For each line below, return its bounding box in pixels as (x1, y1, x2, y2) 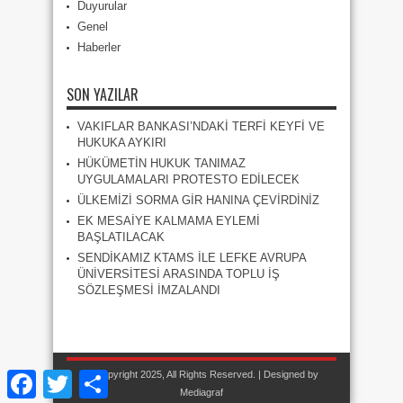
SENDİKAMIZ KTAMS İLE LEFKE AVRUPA (77, 251, 306, 264)
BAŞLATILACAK (77, 230, 165, 244)
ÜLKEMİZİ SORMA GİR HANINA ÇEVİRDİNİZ (77, 193, 319, 207)
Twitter (72, 370, 106, 383)
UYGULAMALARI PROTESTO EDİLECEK (77, 173, 300, 186)
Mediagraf (180, 387, 223, 398)
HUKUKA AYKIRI (77, 136, 166, 149)
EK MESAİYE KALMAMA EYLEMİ (77, 214, 260, 228)
